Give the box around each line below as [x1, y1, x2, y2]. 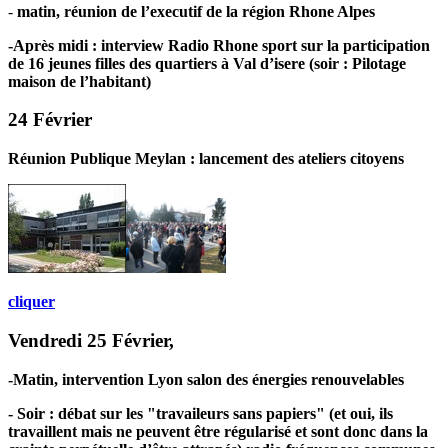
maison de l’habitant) [8, 72, 151, 90]
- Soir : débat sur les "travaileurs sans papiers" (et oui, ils [8, 404, 393, 422]
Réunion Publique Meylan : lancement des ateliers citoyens [8, 150, 404, 168]
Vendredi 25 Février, [8, 329, 174, 351]
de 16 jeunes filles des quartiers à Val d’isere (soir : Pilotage [8, 54, 406, 72]
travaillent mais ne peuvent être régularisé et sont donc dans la [8, 422, 428, 440]
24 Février [8, 109, 92, 131]
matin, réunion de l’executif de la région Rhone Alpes [17, 2, 375, 20]
